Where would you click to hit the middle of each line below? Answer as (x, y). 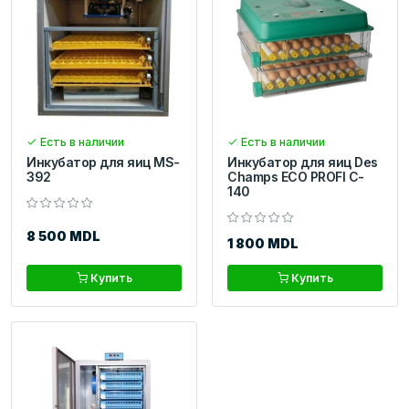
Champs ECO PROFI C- (296, 177)
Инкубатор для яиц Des (303, 163)
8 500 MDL (63, 236)
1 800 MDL (263, 244)
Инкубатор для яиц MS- (103, 163)
